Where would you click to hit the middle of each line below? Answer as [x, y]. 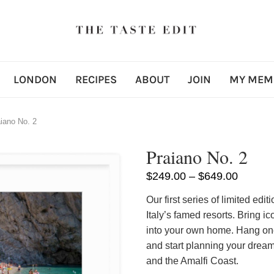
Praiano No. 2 [197, 156]
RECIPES [96, 79]
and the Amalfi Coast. [192, 261]
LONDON [35, 79]
